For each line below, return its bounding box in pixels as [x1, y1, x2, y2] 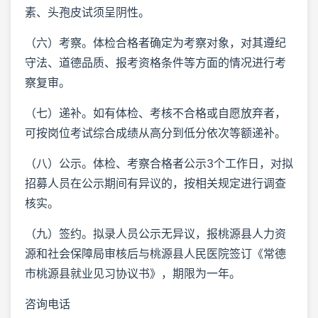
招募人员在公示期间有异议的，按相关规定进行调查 [25, 176, 286, 191]
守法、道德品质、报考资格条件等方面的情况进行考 [25, 55, 286, 70]
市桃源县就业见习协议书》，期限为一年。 [25, 266, 241, 281]
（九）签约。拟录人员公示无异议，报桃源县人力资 [25, 226, 286, 241]
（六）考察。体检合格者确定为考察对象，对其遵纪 [25, 35, 286, 50]
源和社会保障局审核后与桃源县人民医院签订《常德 [25, 246, 286, 261]
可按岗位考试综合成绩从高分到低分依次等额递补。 [25, 126, 286, 141]
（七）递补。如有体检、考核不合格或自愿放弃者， [25, 106, 286, 121]
